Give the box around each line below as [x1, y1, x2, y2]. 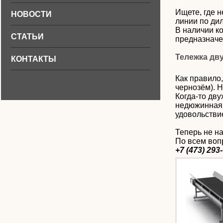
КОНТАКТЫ [11, 55, 56, 63]
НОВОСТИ [11, 10, 52, 18]
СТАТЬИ [11, 32, 44, 41]
